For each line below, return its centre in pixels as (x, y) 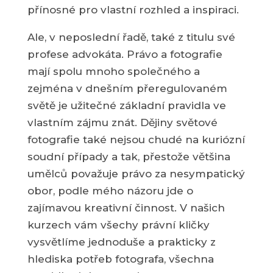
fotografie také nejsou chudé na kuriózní (136, 140)
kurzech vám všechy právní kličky (118, 225)
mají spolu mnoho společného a (113, 71)
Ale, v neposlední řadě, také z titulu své (131, 37)
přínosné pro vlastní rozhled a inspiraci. (133, 10)
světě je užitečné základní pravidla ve (126, 105)
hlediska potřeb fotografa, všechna (120, 259)
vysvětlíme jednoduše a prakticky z (121, 242)
